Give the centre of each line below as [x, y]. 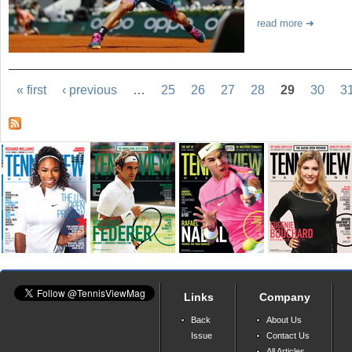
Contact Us [288, 335]
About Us [284, 320]
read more [280, 23]
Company [285, 297]
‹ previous [90, 90]
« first [32, 90]
